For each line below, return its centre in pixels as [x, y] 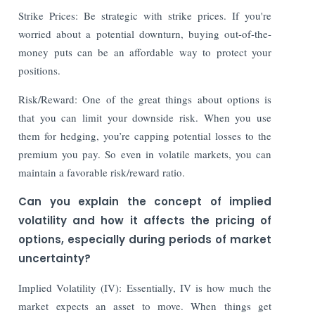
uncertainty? [55, 258]
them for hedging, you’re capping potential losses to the [145, 135]
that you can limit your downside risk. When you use [145, 117]
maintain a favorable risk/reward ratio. [102, 172]
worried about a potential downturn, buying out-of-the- [145, 33]
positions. [40, 70]
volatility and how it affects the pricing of [145, 220]
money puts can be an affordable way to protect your [145, 52]
